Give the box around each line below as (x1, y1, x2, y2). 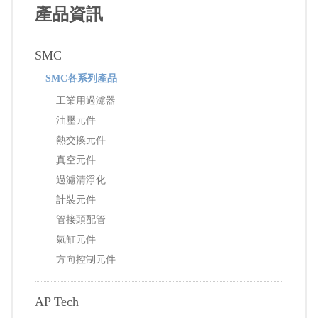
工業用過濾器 (56, 94, 116, 106)
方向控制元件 (56, 253, 116, 265)
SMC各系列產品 (45, 72, 117, 84)
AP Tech (35, 295, 79, 309)
